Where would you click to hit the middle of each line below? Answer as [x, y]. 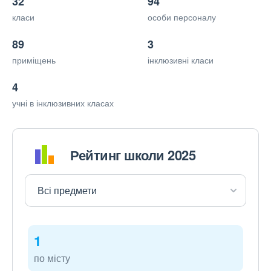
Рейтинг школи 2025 [133, 155]
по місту [52, 258]
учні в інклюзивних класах [63, 103]
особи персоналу [182, 17]
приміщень [34, 60]
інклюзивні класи [181, 60]
